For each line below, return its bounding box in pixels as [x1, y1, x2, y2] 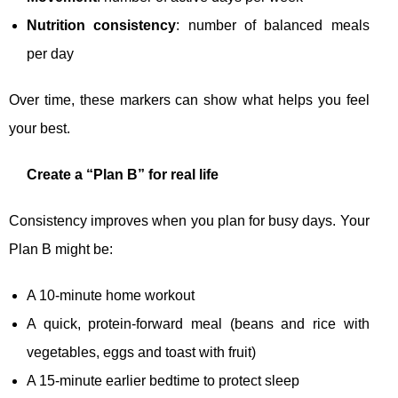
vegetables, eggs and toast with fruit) [27, 345, 256, 361]
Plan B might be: [9, 242, 113, 258]
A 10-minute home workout [27, 288, 195, 304]
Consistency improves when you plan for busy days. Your [9, 213, 370, 229]
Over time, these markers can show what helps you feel [9, 92, 370, 108]
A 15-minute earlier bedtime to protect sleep [27, 373, 299, 389]
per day [27, 46, 74, 62]
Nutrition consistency [27, 18, 177, 34]
